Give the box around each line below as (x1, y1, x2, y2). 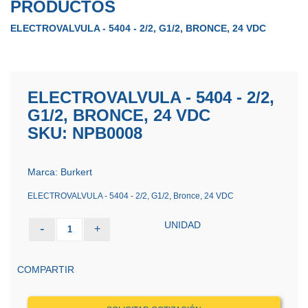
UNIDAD (164, 219, 201, 230)
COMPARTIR (17, 264, 74, 275)
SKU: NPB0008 (27, 124, 142, 142)
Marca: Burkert (27, 166, 92, 177)
